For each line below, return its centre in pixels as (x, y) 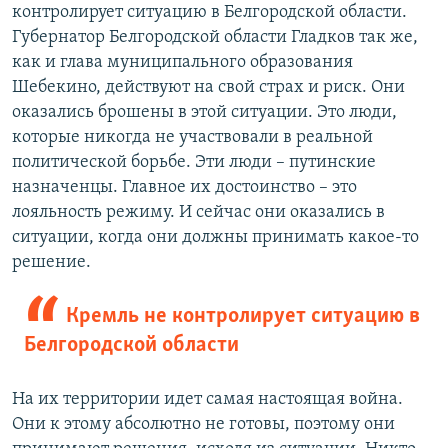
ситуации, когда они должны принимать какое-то (215, 237)
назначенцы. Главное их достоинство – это (184, 187)
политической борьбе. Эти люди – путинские (194, 162)
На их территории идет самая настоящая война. (207, 399)
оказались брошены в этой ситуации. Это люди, (204, 112)
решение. (51, 262)
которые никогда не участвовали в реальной (192, 137)
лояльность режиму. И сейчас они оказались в (198, 212)
